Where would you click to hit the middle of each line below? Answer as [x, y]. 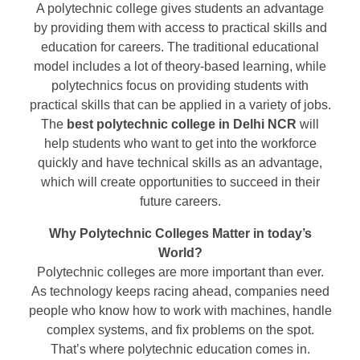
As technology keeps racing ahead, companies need [180, 291]
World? [180, 252]
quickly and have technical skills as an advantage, [180, 162]
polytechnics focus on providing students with [180, 85]
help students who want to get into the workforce [180, 143]
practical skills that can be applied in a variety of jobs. [180, 104]
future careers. [180, 201]
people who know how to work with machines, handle [180, 310]
